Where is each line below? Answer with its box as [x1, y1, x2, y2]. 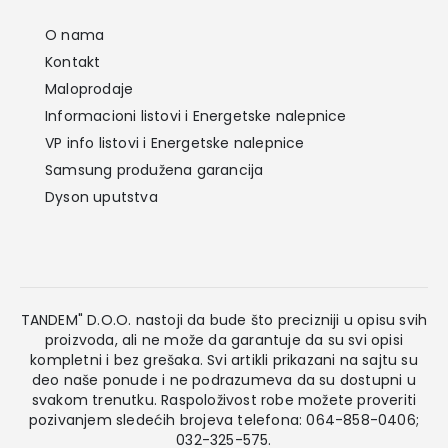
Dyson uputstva [45, 186, 158, 207]
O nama [45, 24, 105, 45]
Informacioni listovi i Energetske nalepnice [45, 105, 347, 126]
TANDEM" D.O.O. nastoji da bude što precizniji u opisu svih [20, 309, 428, 330]
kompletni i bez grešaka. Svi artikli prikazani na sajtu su [30, 349, 418, 370]
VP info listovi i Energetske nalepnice [45, 132, 305, 153]
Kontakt [45, 51, 101, 72]
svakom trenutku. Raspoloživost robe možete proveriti [31, 389, 417, 410]
